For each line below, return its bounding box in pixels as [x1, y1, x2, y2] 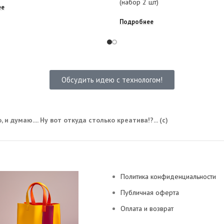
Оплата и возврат [120, 204, 173, 213]
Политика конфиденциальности [120, 172, 216, 181]
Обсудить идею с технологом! [61, 75, 162, 85]
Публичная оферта [120, 188, 179, 197]
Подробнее [119, 17, 153, 25]
